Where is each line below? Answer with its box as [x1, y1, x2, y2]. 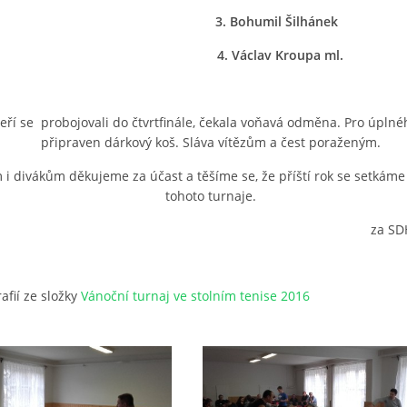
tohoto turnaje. [164, 187, 260, 204]
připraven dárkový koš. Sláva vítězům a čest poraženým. [40, 134, 384, 151]
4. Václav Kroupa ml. [217, 46, 343, 64]
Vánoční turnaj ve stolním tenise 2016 [81, 287, 310, 304]
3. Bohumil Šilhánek [215, 13, 345, 30]
